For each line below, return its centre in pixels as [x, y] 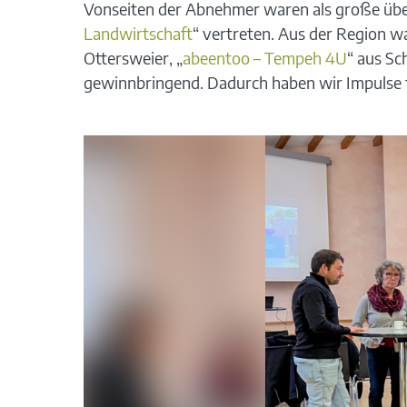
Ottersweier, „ [133, 57]
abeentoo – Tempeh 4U [264, 57]
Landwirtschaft [138, 33]
